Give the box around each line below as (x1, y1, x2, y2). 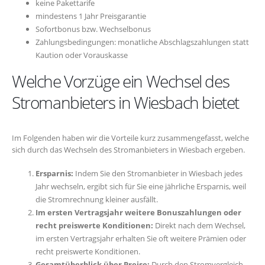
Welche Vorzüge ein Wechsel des (12, 70, 230, 93)
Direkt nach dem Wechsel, (153, 219, 245, 231)
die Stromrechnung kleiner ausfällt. (35, 193, 158, 205)
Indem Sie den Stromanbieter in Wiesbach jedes (73, 167, 243, 179)
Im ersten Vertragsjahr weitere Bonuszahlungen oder (35, 206, 241, 218)
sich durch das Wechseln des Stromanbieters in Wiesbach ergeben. (12, 144, 245, 156)
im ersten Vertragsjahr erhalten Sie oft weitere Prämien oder (35, 232, 246, 244)
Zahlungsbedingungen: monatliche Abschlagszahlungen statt (35, 37, 249, 48)
